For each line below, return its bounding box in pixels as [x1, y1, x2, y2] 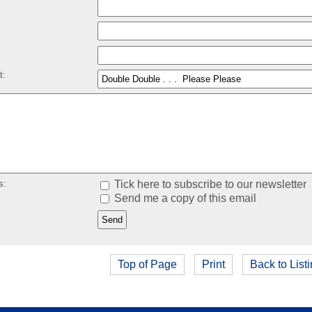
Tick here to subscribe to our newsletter [111, 178, 306, 191]
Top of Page [118, 258, 177, 270]
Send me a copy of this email [111, 192, 256, 204]
